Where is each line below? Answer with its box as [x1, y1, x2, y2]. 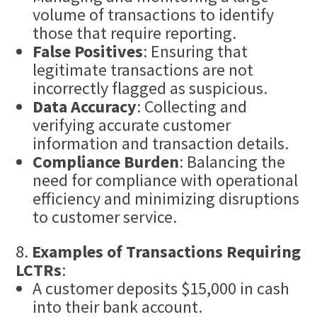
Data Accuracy [33, 96, 137, 118]
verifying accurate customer [33, 114, 231, 137]
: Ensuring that [143, 40, 248, 63]
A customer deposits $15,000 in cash [33, 277, 290, 300]
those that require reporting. [33, 22, 237, 45]
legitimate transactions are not [33, 59, 254, 81]
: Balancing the [179, 151, 286, 173]
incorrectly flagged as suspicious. [33, 77, 268, 100]
